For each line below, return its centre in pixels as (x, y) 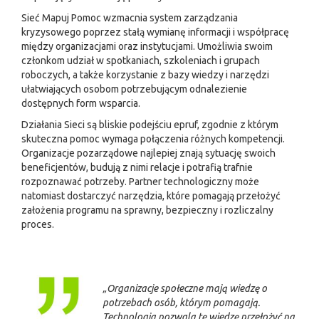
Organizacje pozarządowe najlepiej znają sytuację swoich (148, 153)
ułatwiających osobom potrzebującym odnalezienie (134, 89)
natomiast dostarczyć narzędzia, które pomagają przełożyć (151, 196)
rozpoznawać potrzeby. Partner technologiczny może (140, 182)
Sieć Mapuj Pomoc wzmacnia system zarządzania (130, 18)
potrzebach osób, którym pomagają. (181, 303)
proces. (38, 224)
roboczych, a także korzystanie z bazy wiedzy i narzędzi (145, 75)
